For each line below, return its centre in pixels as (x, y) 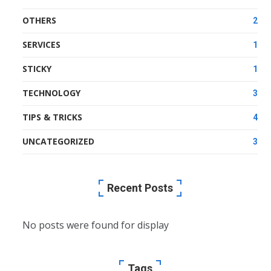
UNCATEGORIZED (59, 142)
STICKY (37, 69)
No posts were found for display (96, 225)
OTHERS (40, 21)
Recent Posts (140, 188)
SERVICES (42, 45)
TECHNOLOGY (52, 93)
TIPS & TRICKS (53, 117)
